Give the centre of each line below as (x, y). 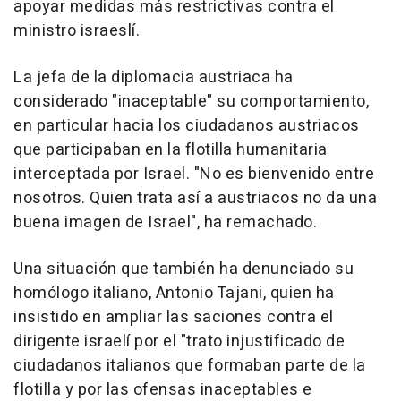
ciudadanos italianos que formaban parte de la (190, 366)
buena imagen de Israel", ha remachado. (165, 223)
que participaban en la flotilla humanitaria (171, 150)
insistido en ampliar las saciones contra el (174, 318)
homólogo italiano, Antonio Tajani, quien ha (174, 294)
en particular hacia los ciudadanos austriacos (187, 126)
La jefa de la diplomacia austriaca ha (154, 78)
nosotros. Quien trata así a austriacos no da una (195, 199)
